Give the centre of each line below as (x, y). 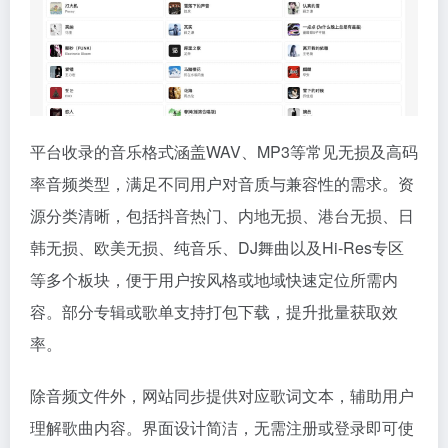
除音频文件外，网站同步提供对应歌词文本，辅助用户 (222, 395)
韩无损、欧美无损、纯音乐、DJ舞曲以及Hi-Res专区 (217, 247)
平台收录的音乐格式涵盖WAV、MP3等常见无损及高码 (224, 151)
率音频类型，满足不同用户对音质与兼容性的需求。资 (222, 183)
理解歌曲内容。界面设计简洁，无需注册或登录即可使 (222, 427)
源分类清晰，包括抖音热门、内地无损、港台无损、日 (222, 215)
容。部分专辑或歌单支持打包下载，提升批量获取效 (214, 311)
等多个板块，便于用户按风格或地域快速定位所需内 (214, 279)
